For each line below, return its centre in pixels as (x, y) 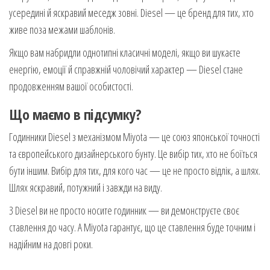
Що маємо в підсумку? (75, 114)
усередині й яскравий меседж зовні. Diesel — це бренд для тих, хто (131, 12)
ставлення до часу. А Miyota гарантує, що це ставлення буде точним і (132, 227)
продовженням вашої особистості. (71, 86)
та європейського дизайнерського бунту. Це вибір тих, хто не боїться (133, 153)
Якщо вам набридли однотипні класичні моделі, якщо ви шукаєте (125, 52)
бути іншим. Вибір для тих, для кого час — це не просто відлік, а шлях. (135, 170)
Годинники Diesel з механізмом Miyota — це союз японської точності (134, 137)
